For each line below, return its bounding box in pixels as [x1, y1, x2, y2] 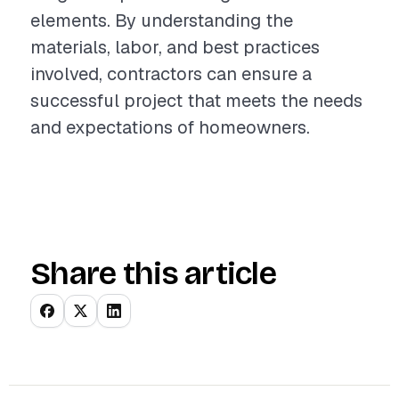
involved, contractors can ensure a [30, 62, 312, 85]
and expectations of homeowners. [30, 116, 310, 139]
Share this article [30, 255, 277, 293]
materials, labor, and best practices [30, 36, 320, 59]
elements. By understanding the [30, 9, 293, 32]
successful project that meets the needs [30, 89, 362, 112]
